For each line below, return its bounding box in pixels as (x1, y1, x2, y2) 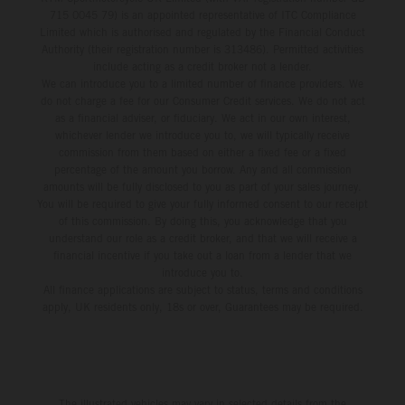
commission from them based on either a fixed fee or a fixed (59, 145, 346, 159)
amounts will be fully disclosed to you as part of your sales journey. (43, 179, 362, 193)
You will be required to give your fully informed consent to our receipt (37, 196, 368, 211)
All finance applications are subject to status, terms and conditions (42, 282, 363, 297)
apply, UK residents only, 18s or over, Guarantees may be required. (42, 299, 363, 314)
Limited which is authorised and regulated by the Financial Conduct (40, 24, 365, 39)
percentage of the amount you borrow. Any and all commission (53, 162, 352, 176)
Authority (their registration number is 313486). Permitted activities (42, 42, 363, 56)
